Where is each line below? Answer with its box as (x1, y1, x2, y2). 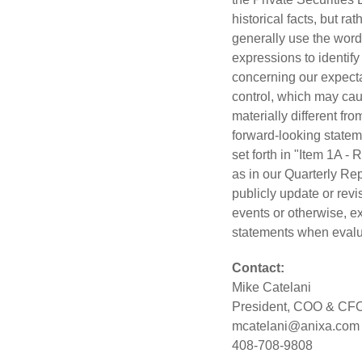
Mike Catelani (232, 280, 311, 295)
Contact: (232, 261, 284, 276)
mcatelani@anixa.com (232, 319, 360, 334)
